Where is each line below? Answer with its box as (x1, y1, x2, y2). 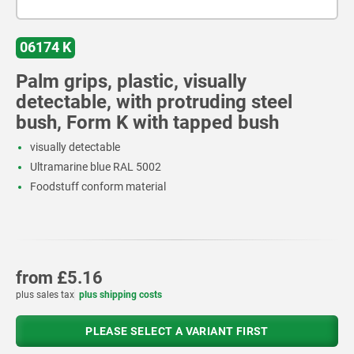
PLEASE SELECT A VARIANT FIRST (85, 324, 269, 337)
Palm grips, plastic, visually (16, 70, 247, 92)
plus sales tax (16, 288, 74, 300)
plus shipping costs (79, 288, 163, 300)
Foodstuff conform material (29, 179, 166, 193)
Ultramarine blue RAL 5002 (29, 160, 161, 173)
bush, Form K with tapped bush (16, 111, 279, 134)
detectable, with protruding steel (16, 90, 292, 113)
